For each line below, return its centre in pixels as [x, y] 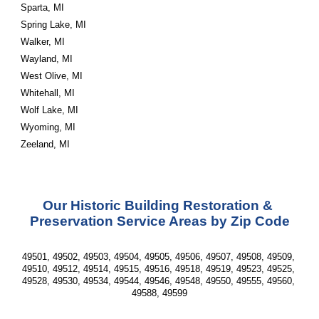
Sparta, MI [43, 7]
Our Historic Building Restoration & [158, 205]
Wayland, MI [47, 59]
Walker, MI [43, 42]
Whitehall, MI [48, 93]
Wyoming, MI [48, 127]
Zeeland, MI [46, 144]
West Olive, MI [52, 76]
